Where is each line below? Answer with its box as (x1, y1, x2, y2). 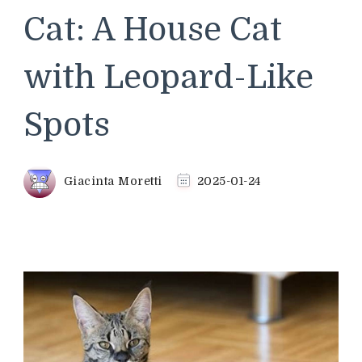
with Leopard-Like (23, 59, 314, 96)
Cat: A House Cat (23, 11, 282, 48)
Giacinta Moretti (63, 174, 162, 187)
